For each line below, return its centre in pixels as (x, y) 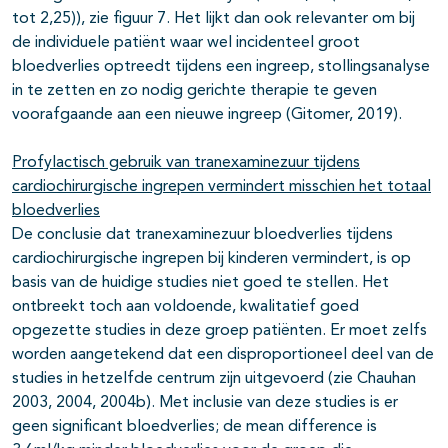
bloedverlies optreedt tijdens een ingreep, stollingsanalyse (221, 67)
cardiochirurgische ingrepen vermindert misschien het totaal (221, 187)
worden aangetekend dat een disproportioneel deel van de (223, 355)
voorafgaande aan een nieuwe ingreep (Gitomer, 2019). (207, 115)
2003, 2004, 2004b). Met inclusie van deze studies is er (205, 403)
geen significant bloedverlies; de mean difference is (194, 427)
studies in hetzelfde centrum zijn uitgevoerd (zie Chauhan (214, 379)
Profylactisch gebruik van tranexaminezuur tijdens (186, 163)
